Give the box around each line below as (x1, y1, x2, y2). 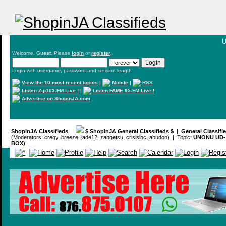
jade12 (81, 134, 97, 140)
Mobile (112, 79, 128, 85)
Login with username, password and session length (12, 68, 132, 73)
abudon (149, 134, 167, 140)
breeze (61, 134, 78, 140)
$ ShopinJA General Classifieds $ (84, 128, 174, 134)
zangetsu (100, 134, 123, 140)
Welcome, (12, 50, 36, 56)
